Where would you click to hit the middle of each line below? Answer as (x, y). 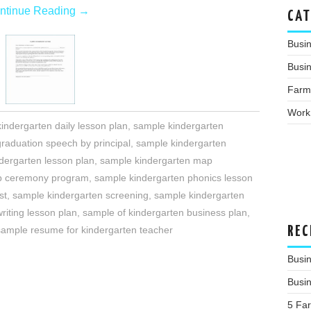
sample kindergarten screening (81, 195)
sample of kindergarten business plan (165, 213)
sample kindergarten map (156, 161)
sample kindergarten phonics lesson (174, 178)
